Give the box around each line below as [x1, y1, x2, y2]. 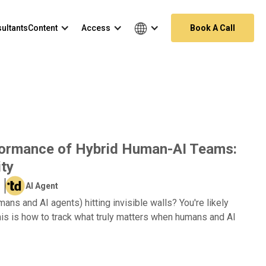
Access [81, 23, 110, 33]
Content [28, 23, 58, 33]
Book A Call [190, 23, 235, 33]
